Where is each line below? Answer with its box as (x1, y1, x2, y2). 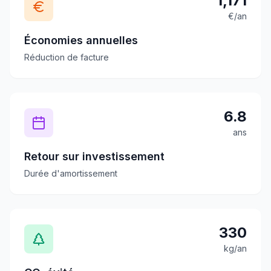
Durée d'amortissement (24, 168, 117, 178)
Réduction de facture (24, 52, 109, 62)
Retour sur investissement (24, 150, 165, 163)
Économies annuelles (24, 34, 138, 47)
